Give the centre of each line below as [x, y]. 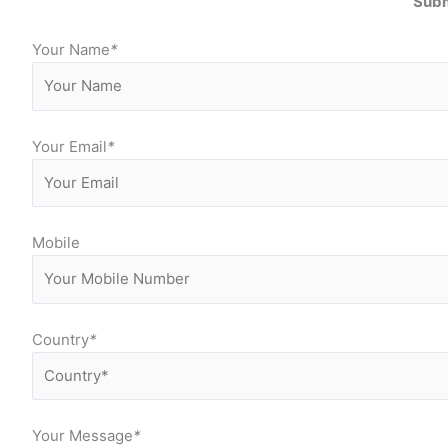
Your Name [71, 49]
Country [60, 339]
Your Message [82, 435]
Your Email [69, 146]
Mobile [56, 242]
